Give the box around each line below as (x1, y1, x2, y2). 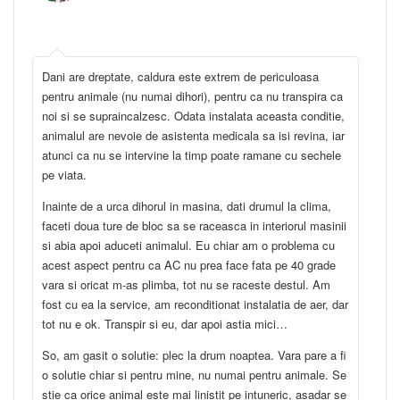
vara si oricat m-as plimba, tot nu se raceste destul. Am (42, 276, 330, 294)
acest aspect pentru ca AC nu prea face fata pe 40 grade (42, 256, 336, 274)
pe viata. (42, 166, 90, 184)
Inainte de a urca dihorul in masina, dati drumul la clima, (42, 197, 331, 215)
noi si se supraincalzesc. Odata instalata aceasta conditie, (42, 107, 345, 125)
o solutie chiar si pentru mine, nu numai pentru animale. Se (42, 366, 346, 384)
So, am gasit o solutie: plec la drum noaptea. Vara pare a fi (42, 346, 346, 364)
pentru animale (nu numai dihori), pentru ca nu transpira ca (42, 87, 343, 105)
